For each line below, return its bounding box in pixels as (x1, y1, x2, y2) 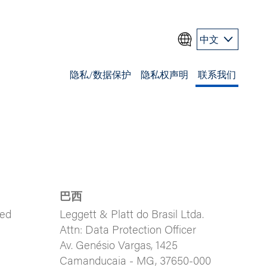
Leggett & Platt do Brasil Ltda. (59, 206, 204, 221)
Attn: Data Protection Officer (59, 221, 196, 237)
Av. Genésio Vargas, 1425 (59, 237, 178, 252)
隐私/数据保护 (70, 67, 131, 81)
